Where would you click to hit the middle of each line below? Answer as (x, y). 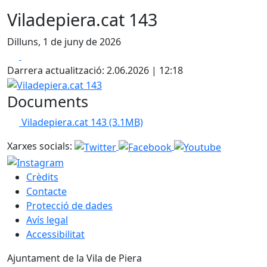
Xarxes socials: (40, 146)
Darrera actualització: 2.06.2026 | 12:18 (95, 70)
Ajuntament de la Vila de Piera (74, 258)
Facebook (43, 55)
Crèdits (42, 177)
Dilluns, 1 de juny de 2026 (64, 41)
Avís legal (47, 220)
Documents (48, 102)
